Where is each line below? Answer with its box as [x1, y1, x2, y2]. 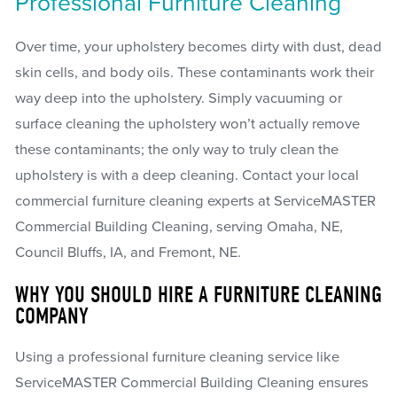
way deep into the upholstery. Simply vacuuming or [14, 90, 342, 108]
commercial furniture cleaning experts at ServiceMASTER [14, 192, 376, 211]
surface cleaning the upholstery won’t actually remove [14, 115, 360, 134]
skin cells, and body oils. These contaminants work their [14, 64, 374, 82]
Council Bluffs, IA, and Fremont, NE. [14, 244, 241, 262]
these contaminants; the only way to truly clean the [14, 141, 339, 160]
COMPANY [14, 302, 89, 330]
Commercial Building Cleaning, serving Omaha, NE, [14, 218, 343, 237]
